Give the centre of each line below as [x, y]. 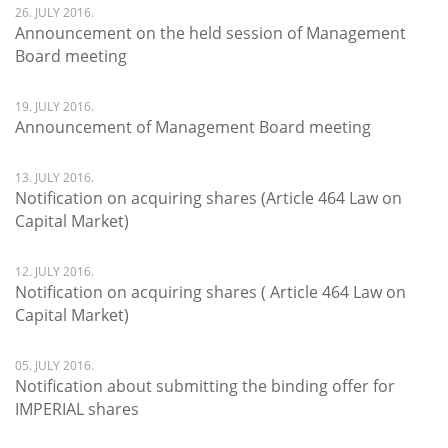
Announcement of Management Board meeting [193, 127]
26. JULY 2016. [54, 12]
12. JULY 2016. [54, 271]
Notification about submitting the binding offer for [205, 386]
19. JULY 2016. [54, 106]
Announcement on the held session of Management [210, 33]
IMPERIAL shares [77, 409]
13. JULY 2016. [54, 177]
